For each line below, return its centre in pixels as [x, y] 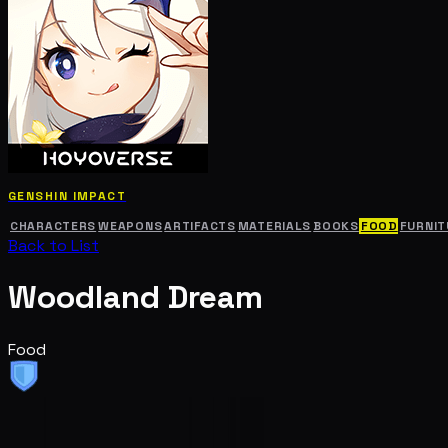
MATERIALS [274, 225]
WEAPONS [130, 225]
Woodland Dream [135, 297]
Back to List [53, 245]
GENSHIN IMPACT [67, 195]
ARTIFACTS [200, 225]
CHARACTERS [53, 225]
